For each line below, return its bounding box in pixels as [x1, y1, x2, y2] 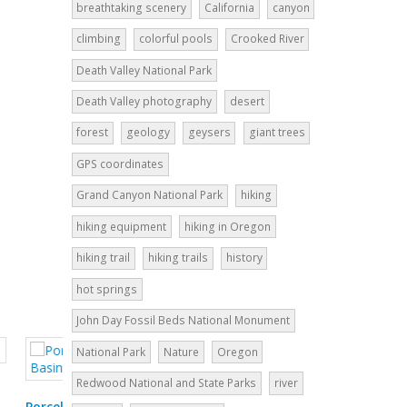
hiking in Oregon [184, 218, 271, 234]
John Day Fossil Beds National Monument [76, 313, 291, 329]
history [225, 250, 263, 266]
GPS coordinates [76, 155, 164, 172]
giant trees [248, 124, 305, 141]
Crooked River [230, 31, 304, 47]
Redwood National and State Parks [76, 374, 257, 391]
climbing [76, 31, 122, 47]
